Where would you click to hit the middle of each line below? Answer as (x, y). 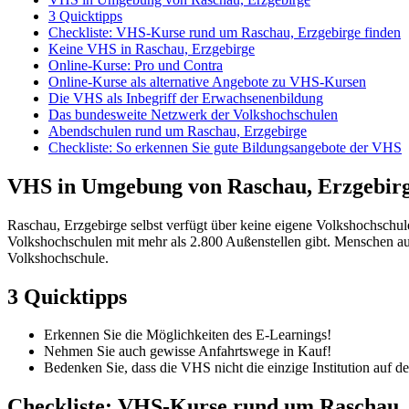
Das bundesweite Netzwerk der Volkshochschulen (193, 114)
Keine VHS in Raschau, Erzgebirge (152, 48)
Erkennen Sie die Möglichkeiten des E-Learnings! (188, 335)
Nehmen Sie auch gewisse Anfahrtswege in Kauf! (188, 351)
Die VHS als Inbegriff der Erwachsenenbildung (186, 98)
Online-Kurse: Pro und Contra (136, 65)
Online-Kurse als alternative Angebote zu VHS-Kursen (207, 81)
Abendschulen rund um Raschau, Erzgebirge (178, 131)
